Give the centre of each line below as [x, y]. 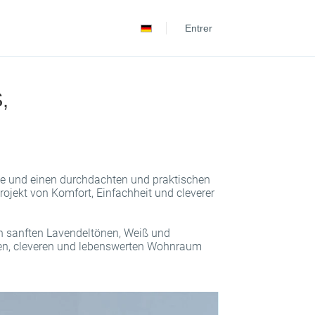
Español [173, 8]
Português [177, 28]
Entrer [198, 28]
